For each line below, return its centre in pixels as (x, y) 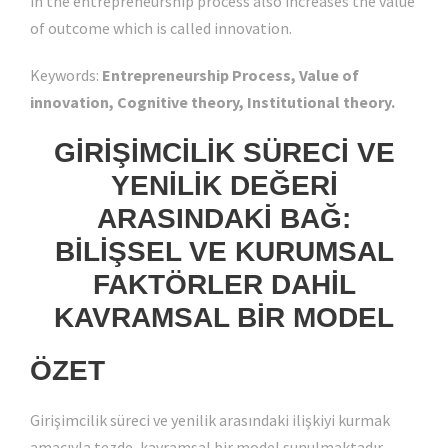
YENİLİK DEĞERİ (224, 185)
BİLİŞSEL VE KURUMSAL (224, 251)
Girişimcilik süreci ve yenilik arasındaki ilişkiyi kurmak (210, 419)
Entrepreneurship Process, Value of (230, 74)
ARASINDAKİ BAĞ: (224, 218)
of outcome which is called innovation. (161, 27)
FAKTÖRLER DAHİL (224, 284)
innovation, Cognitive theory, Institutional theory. (212, 101)
